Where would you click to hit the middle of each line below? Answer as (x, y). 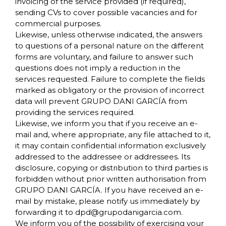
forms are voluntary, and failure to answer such (104, 57)
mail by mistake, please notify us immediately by (107, 201)
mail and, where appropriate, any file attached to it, (113, 134)
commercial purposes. (58, 23)
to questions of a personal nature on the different (109, 46)
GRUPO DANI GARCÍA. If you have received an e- (109, 190)
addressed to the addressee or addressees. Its (103, 157)
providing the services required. (75, 112)
